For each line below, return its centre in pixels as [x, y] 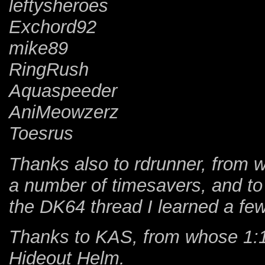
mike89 [38, 49]
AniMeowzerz [64, 112]
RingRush [49, 70]
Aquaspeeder [63, 91]
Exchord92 [53, 27]
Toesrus [41, 134]
